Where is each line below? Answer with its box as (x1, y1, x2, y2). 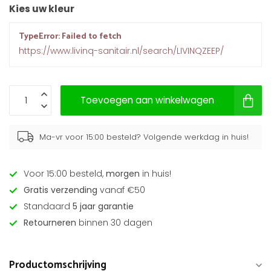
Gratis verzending (24, 184, 97, 196)
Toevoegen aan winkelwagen (80, 94, 214, 106)
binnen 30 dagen (76, 217, 152, 229)
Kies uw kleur (9, 2, 74, 15)
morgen (106, 168, 140, 180)
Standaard (24, 200, 73, 212)
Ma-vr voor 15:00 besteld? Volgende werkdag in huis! (39, 131, 249, 143)
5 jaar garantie (73, 200, 134, 212)
